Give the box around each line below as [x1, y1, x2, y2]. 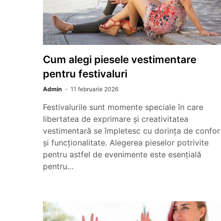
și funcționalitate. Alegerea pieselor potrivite [43, 138, 209, 147]
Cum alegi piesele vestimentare [43, 53, 196, 66]
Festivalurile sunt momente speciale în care [43, 102, 203, 112]
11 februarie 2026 [71, 85, 118, 93]
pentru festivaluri [43, 68, 127, 80]
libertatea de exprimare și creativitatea [43, 114, 188, 124]
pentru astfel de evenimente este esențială [43, 149, 201, 159]
